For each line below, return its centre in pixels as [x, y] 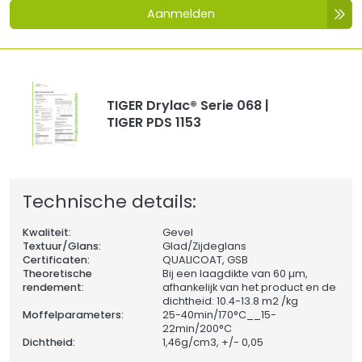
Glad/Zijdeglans [205, 246]
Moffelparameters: [73, 315]
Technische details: [109, 202]
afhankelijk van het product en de [250, 288]
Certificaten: [56, 260]
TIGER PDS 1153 [154, 123]
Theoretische [57, 274]
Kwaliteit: [47, 233]
